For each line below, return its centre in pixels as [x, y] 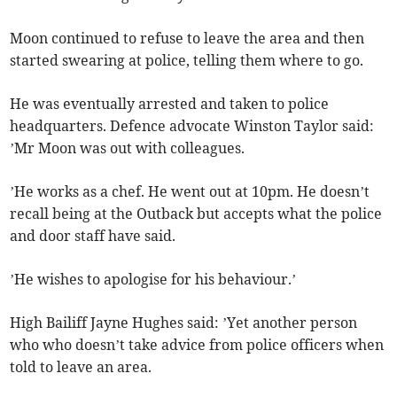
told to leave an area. [81, 367]
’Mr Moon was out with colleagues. [128, 148]
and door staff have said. [93, 236]
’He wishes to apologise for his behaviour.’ [153, 280]
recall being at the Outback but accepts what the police [196, 214]
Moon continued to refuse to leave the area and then [187, 39]
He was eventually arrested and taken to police [170, 104]
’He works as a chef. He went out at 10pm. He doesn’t [190, 192]
